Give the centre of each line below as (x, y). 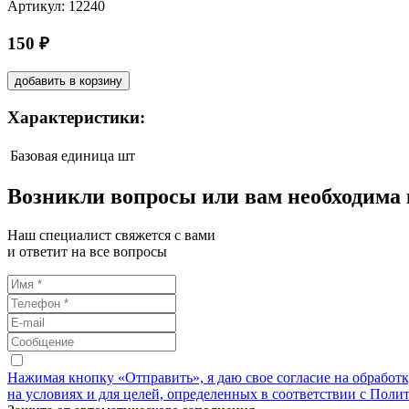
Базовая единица (62, 155)
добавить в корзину (68, 81)
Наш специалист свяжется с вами (111, 236)
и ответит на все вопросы (87, 252)
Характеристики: (76, 117)
